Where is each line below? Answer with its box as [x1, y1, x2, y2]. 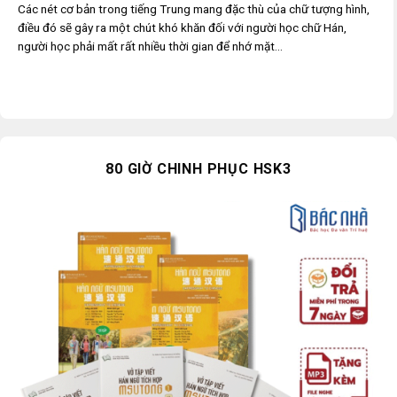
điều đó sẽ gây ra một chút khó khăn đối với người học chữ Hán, [18, 20, 346, 35]
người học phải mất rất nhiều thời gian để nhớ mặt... [18, 39, 283, 54]
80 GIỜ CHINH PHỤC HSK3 [105, 160, 292, 177]
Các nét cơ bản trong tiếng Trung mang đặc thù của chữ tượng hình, [18, 2, 370, 17]
